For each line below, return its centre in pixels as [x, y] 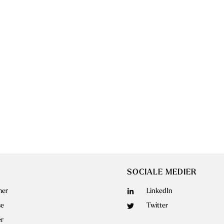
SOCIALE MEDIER [162, 172]
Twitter [157, 206]
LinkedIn [159, 191]
